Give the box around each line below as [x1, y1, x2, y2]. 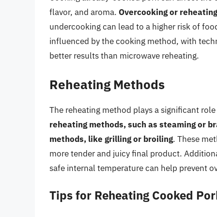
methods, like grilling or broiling [49, 133, 173, 144]
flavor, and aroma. [49, 7, 119, 18]
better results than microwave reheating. [49, 50, 199, 62]
